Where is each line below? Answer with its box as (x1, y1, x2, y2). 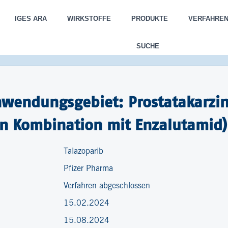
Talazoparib (64, 148, 104, 155)
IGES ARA (14, 15, 47, 22)
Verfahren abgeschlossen (64, 182, 151, 190)
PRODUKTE (131, 15, 168, 22)
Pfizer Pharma (64, 165, 113, 173)
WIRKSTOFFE (67, 15, 111, 22)
